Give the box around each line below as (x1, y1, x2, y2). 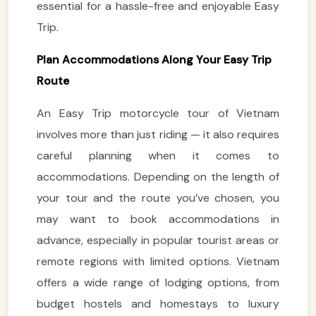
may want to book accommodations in (37, 211, 279, 226)
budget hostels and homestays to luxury (37, 296, 279, 311)
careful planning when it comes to (37, 147, 279, 163)
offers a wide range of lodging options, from (37, 274, 279, 290)
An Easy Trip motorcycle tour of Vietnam (37, 105, 279, 121)
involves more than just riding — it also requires (37, 126, 279, 142)
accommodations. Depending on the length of (37, 169, 279, 184)
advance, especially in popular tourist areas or (37, 232, 279, 248)
